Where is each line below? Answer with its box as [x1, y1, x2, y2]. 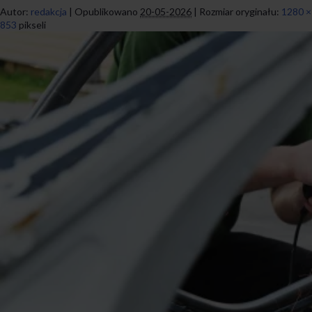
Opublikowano [75, 5, 138, 17]
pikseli [17, 18, 46, 31]
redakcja [31, 5, 67, 17]
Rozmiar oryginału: [197, 5, 281, 17]
